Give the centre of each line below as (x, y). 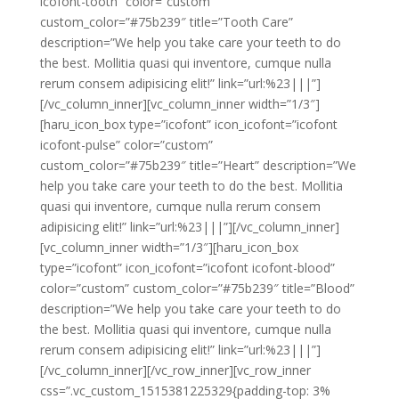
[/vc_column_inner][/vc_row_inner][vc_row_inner (175, 370)
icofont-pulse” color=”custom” (126, 145)
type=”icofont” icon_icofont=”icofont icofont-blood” (187, 268)
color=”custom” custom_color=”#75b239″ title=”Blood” (197, 288)
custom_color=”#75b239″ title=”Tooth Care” (166, 22)
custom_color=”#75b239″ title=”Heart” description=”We (198, 165)
